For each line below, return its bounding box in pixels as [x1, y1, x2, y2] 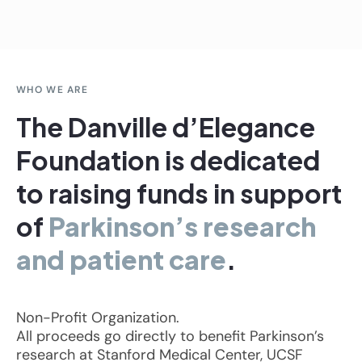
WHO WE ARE [16, 82, 88, 96]
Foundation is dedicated [16, 143, 320, 176]
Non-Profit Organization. [16, 307, 179, 327]
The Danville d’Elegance [16, 110, 315, 143]
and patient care [16, 242, 226, 276]
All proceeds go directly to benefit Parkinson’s [16, 326, 324, 346]
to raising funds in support [16, 176, 342, 209]
